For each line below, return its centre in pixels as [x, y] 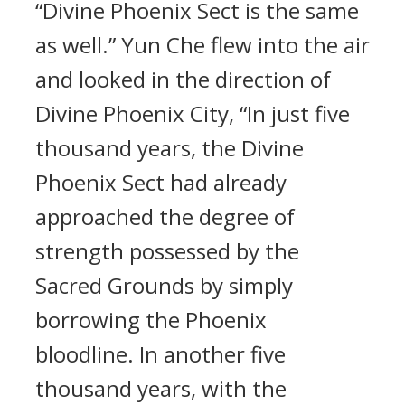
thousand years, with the [161, 388]
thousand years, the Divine [170, 148]
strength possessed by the [167, 251]
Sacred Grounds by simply [164, 285]
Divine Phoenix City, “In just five [193, 113]
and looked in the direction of [183, 79]
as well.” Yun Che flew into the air [202, 45]
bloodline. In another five [160, 354]
